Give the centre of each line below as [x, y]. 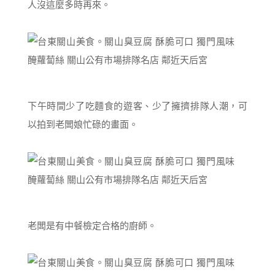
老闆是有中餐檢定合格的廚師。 [92, 226]
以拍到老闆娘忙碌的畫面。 [83, 124]
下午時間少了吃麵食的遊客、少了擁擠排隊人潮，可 [137, 106]
